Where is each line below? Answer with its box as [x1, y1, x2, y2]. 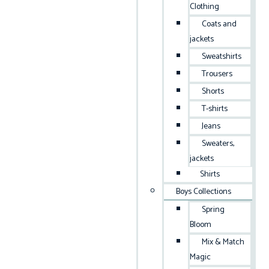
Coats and [202, 17, 237, 31]
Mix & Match [202, 235, 245, 249]
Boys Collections [176, 185, 232, 199]
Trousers [202, 67, 233, 81]
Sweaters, [202, 137, 235, 151]
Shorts [202, 85, 225, 98]
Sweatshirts [202, 50, 242, 64]
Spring [202, 203, 225, 217]
